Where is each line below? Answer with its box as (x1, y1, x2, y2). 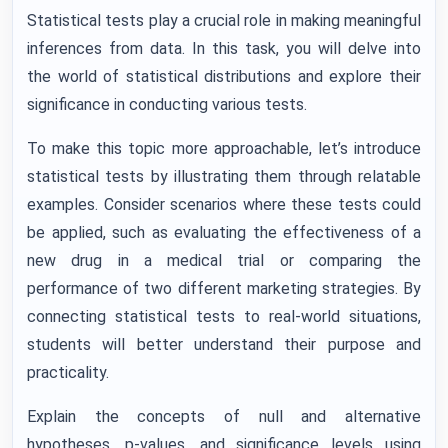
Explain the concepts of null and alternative (27, 407, 421, 426)
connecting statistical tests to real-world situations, (27, 307, 421, 326)
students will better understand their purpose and (27, 335, 421, 354)
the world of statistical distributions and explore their (27, 67, 421, 86)
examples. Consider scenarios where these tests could (27, 195, 421, 214)
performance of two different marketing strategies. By (27, 279, 421, 298)
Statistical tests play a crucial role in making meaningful (27, 11, 421, 30)
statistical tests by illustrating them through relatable (27, 167, 421, 186)
